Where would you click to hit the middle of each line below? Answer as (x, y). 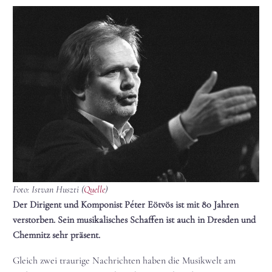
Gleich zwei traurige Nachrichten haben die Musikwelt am (124, 261)
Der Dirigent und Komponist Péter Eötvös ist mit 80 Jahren (126, 204)
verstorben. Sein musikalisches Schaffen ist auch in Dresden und (134, 219)
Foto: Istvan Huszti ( (48, 189)
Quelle (94, 189)
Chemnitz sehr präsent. (56, 235)
